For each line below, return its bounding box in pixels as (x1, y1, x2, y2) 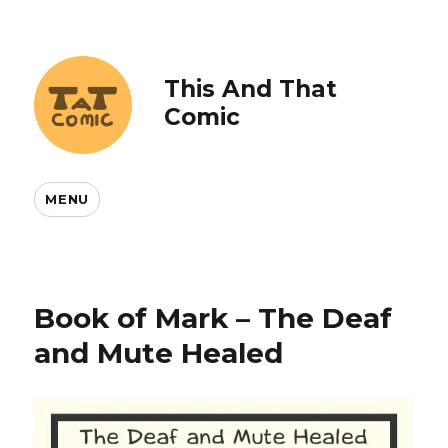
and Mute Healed (34, 335, 284, 370)
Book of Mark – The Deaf (34, 300, 393, 335)
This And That (164, 74, 338, 103)
